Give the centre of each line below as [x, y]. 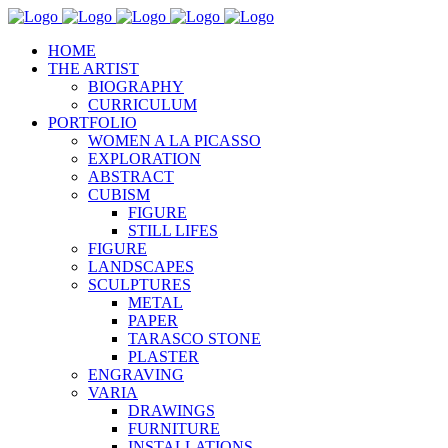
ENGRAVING [136, 374]
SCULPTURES [139, 284]
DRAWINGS [171, 410]
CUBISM [119, 194]
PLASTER [163, 356]
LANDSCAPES [141, 266]
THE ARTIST [93, 68]
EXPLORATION [144, 158]
